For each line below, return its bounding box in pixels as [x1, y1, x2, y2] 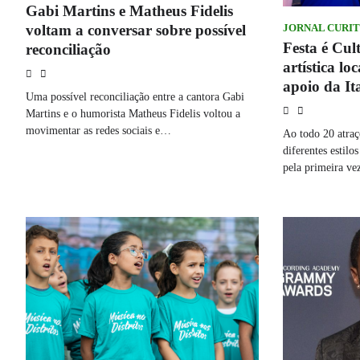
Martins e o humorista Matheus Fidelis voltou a [26, 106, 240, 120]
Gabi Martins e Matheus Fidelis [26, 2, 233, 19]
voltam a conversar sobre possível [26, 21, 246, 39]
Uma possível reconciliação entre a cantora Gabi [26, 89, 244, 103]
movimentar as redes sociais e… [26, 123, 171, 137]
